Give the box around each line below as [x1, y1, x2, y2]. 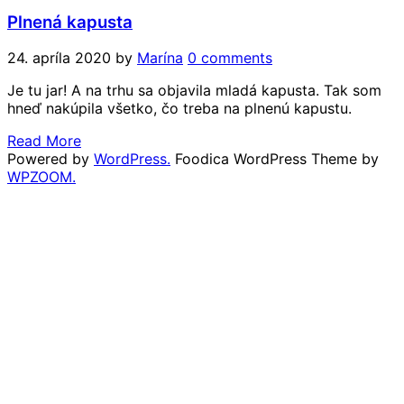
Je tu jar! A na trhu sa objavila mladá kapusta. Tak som [7, 81, 381, 100]
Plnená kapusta [7, 11, 133, 32]
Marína [137, 49, 183, 68]
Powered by [7, 150, 94, 169]
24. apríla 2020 [7, 49, 111, 68]
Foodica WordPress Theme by [175, 150, 379, 169]
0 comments [188, 49, 272, 68]
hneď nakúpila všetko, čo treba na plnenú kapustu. [7, 99, 352, 118]
